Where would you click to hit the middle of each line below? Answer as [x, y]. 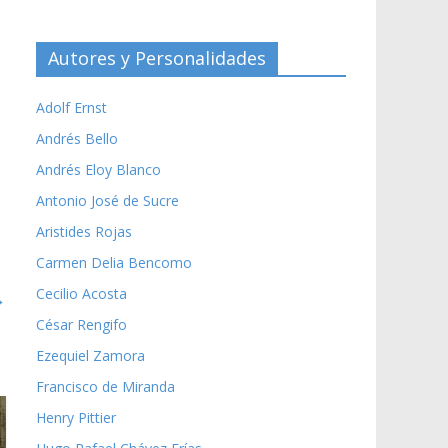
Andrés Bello [77, 138]
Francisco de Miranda [105, 386]
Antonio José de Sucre [107, 200]
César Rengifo [81, 324]
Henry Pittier [76, 417]
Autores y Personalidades [157, 57]
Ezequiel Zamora [90, 355]
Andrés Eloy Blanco [98, 169]
